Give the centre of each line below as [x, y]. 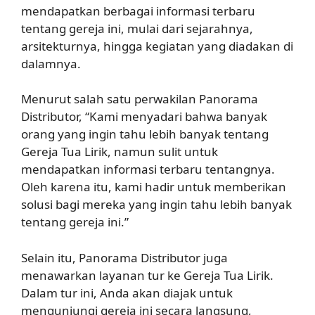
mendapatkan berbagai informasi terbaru [138, 11]
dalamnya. [51, 63]
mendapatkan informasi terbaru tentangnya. [148, 169]
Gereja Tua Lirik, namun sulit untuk [120, 152]
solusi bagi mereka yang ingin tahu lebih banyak [156, 204]
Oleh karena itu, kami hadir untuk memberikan [154, 187]
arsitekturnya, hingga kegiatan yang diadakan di [157, 46]
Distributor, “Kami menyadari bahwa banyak [144, 116]
